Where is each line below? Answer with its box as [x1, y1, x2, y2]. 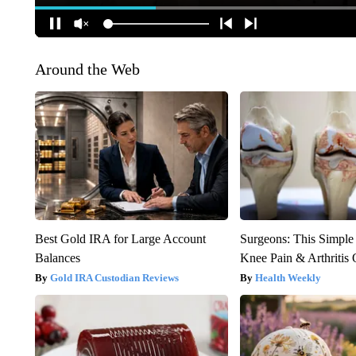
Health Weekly [255, 272, 322, 284]
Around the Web [34, 60, 140, 79]
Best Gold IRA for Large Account [34, 232, 206, 246]
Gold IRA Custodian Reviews [49, 272, 179, 284]
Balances [34, 251, 80, 265]
